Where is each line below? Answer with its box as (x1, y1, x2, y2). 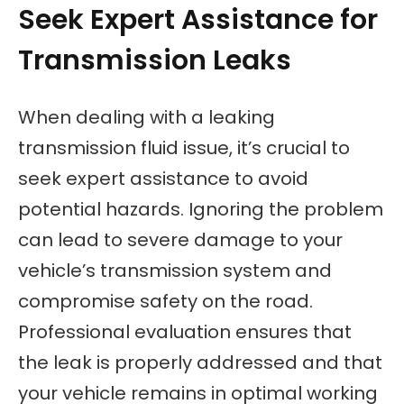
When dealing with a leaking (18, 104, 275, 130)
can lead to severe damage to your (18, 226, 343, 252)
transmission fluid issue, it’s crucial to (18, 134, 350, 161)
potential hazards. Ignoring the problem (18, 196, 383, 222)
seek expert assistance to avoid (18, 165, 308, 191)
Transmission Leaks (18, 41, 291, 80)
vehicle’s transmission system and (18, 257, 332, 283)
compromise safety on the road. (18, 288, 313, 314)
